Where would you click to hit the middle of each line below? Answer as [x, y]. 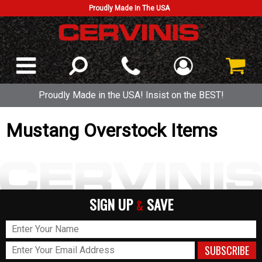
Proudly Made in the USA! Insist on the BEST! [131, 95]
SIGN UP [113, 204]
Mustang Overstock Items [112, 131]
